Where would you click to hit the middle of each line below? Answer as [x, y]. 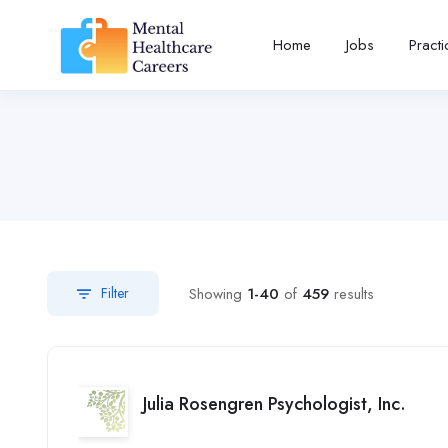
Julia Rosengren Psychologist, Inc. [274, 403]
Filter [115, 293]
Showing [218, 293]
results [351, 293]
